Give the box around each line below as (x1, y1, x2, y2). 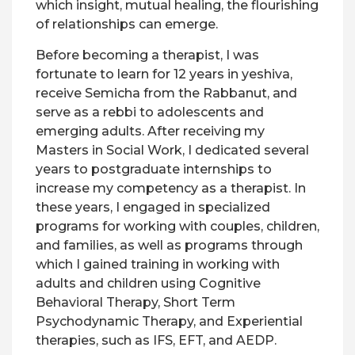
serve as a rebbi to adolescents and (36, 105, 264, 120)
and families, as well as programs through (36, 238, 303, 253)
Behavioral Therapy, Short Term (36, 295, 235, 310)
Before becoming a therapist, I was (36, 48, 259, 63)
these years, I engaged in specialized (36, 200, 270, 215)
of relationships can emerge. (36, 17, 218, 32)
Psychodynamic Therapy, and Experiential (36, 314, 303, 329)
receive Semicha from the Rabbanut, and (36, 86, 297, 101)
